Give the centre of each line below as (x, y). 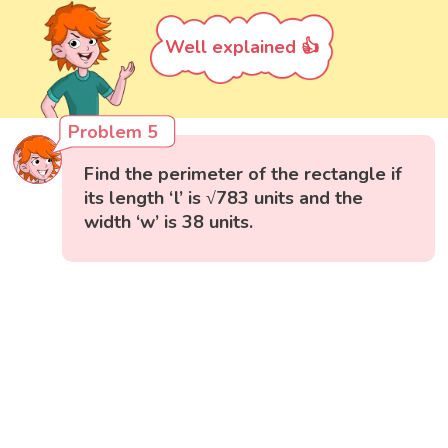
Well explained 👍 (242, 47)
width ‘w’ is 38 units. (169, 221)
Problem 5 (113, 131)
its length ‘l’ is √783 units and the (224, 197)
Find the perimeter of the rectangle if (243, 173)
